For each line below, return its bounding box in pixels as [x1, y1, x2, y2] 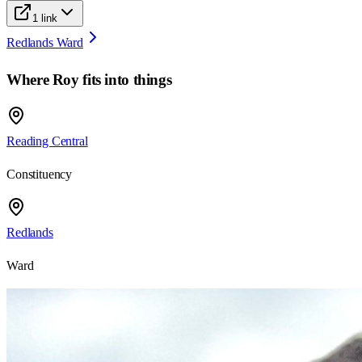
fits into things [78, 70, 172, 88]
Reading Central [6, 134, 88, 149]
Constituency [6, 167, 73, 182]
